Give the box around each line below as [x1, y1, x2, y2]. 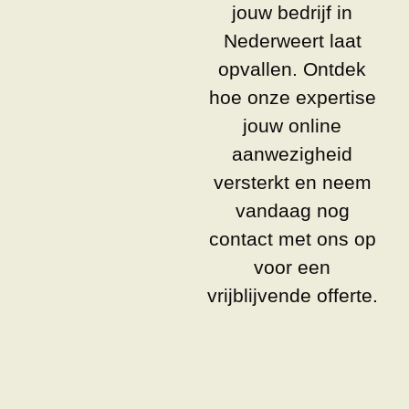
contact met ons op [208, 228, 376, 249]
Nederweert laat [223, 30, 362, 51]
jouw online [243, 115, 341, 136]
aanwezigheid [232, 143, 352, 164]
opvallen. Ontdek [218, 58, 366, 79]
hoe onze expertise [208, 87, 376, 108]
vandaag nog [235, 200, 350, 221]
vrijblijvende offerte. [206, 285, 378, 306]
